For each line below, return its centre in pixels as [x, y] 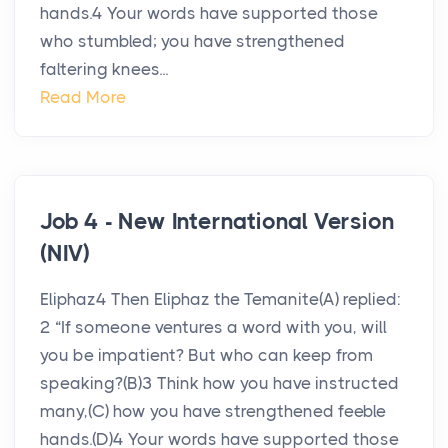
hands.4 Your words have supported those [209, 13]
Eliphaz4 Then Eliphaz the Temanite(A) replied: [220, 299]
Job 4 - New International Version [217, 222]
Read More [83, 97]
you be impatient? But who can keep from [206, 355]
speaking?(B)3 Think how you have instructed [219, 383]
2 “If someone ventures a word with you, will [213, 327]
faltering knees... [104, 69]
